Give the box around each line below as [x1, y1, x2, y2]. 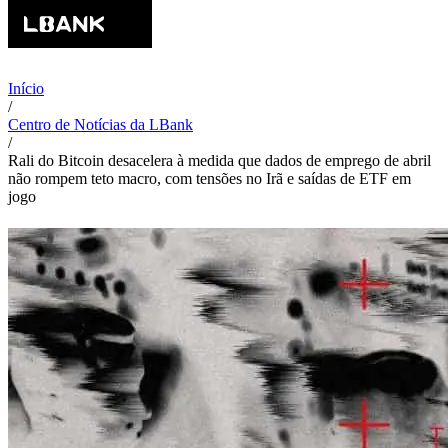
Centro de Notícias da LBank [8, 116, 193, 133]
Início [8, 80, 44, 97]
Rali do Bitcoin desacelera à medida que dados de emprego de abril [8, 152, 431, 169]
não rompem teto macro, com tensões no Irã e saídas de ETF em [8, 170, 411, 187]
